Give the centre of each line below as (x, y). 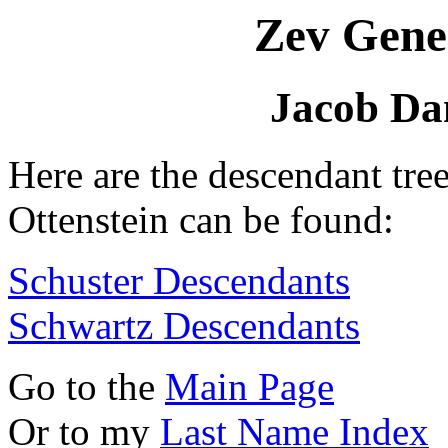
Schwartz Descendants (184, 326)
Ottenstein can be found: (201, 220)
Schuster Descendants (179, 281)
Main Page (249, 387)
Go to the (86, 387)
